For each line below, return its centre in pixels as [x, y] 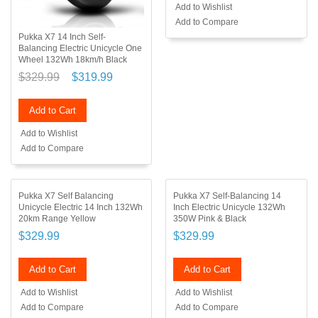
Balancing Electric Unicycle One [80, 48]
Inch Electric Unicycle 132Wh [230, 207]
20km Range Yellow [57, 218]
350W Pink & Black [210, 218]
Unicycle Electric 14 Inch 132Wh [81, 207]
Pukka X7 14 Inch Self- [62, 37]
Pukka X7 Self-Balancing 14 [227, 196]
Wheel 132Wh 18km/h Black [73, 59]
